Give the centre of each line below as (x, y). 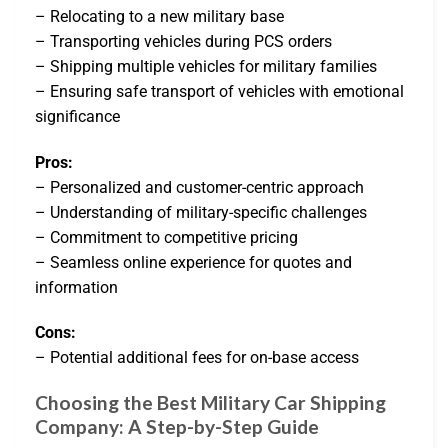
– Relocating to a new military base (159, 16)
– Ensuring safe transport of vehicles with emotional (219, 91)
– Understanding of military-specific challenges (201, 212)
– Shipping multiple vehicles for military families (206, 66)
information (76, 287)
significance (77, 116)
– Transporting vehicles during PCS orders (183, 41)
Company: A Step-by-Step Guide (177, 427)
